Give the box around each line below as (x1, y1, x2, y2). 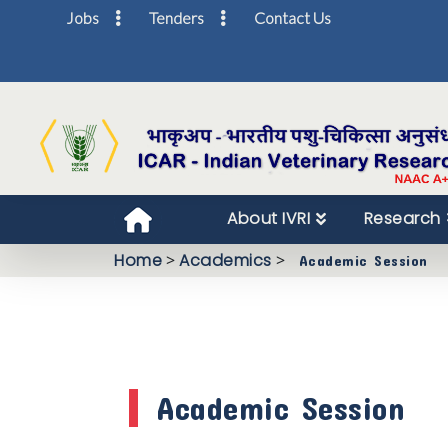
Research (363, 207, 441, 231)
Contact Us (253, 8, 331, 27)
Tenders (148, 8, 204, 27)
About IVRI (227, 207, 311, 231)
